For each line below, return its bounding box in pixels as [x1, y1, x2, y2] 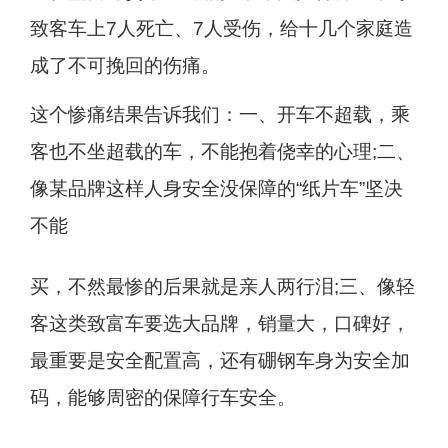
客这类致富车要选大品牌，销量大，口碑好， [29, 312, 410, 334]
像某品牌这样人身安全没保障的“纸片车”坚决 [29, 177, 403, 199]
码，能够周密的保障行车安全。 [29, 386, 296, 408]
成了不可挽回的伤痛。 [29, 55, 220, 76]
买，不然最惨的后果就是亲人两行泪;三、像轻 [29, 275, 415, 297]
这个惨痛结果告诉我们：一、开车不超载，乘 [29, 103, 410, 125]
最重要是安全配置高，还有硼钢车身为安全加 [29, 349, 410, 371]
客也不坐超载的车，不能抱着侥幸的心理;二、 [29, 140, 415, 162]
